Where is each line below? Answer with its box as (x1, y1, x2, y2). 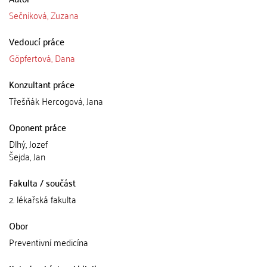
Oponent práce (9, 119, 66, 135)
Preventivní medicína (9, 234, 88, 250)
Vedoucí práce (9, 33, 64, 49)
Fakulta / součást (9, 174, 76, 191)
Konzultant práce (9, 76, 74, 92)
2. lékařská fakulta (9, 191, 76, 207)
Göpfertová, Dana (9, 49, 75, 66)
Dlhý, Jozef (9, 135, 48, 152)
